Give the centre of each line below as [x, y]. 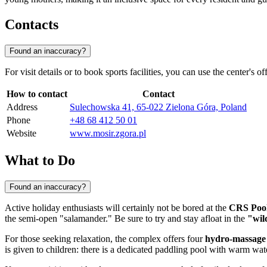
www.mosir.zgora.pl [108, 133]
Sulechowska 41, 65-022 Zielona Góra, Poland [158, 107]
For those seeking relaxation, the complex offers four [105, 238]
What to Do [40, 160]
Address [22, 107]
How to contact [37, 94]
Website [21, 133]
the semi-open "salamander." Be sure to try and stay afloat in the [126, 218]
